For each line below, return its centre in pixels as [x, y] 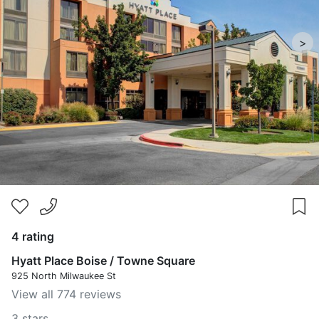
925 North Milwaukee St [64, 276]
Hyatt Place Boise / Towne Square [103, 261]
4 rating [33, 236]
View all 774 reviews [66, 294]
